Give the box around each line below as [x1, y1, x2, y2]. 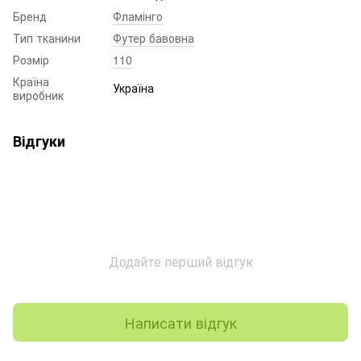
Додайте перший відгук [108, 252, 253, 271]
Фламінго [113, 8, 163, 24]
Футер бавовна [113, 30, 194, 46]
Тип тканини [13, 30, 81, 46]
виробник [13, 87, 64, 103]
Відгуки [13, 131, 65, 151]
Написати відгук [124, 311, 237, 333]
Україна [113, 80, 154, 96]
